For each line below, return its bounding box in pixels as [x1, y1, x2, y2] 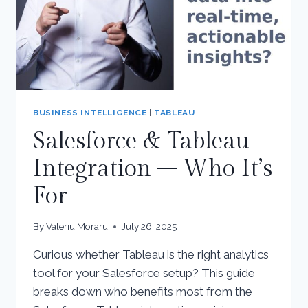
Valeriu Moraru [46, 221, 109, 232]
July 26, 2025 [122, 221, 177, 232]
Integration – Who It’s [33, 155, 272, 183]
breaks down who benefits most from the [33, 285, 252, 299]
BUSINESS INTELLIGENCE [33, 107, 147, 118]
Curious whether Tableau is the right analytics [33, 247, 269, 262]
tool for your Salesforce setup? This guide [33, 266, 255, 280]
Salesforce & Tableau [33, 127, 250, 155]
